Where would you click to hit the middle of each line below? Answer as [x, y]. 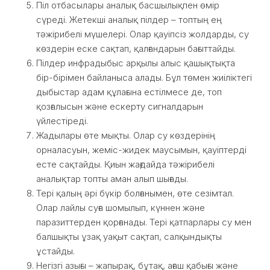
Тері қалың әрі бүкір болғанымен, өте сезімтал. [135, 193]
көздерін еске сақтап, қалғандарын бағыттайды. [136, 49]
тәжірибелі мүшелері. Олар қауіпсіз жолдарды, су [143, 34]
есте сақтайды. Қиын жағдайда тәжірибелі [125, 164]
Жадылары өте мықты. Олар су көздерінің [126, 135]
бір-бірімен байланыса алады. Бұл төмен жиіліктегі [144, 77]
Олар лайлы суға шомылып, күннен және [121, 208]
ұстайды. [55, 251]
